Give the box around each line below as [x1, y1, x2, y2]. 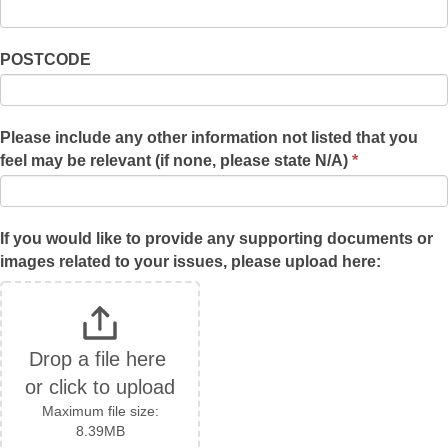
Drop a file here [28, 347, 166, 370]
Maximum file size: [41, 402, 159, 419]
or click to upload [25, 375, 175, 398]
